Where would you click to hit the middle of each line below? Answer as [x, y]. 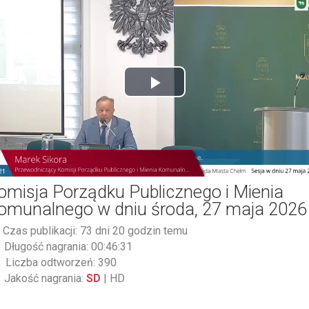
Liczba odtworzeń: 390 [60, 262]
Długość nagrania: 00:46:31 [67, 246]
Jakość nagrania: [44, 278]
